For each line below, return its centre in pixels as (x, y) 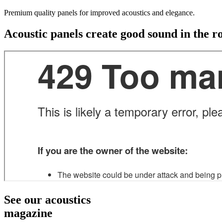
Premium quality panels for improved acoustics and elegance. (99, 12)
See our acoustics (47, 199)
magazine (28, 213)
